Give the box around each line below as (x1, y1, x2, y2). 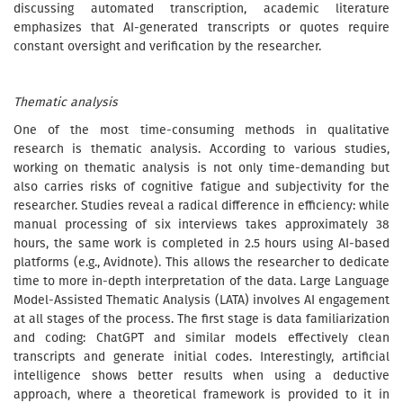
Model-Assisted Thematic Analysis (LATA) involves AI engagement (13, 292, 390, 308)
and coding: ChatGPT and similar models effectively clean (13, 330, 390, 345)
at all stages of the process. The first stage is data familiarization (13, 311, 390, 327)
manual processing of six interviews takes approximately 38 (13, 217, 390, 232)
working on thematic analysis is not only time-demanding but (13, 160, 390, 175)
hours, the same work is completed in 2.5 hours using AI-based (13, 236, 390, 251)
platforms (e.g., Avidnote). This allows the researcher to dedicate (13, 255, 390, 270)
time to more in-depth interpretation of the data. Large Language (13, 273, 390, 289)
